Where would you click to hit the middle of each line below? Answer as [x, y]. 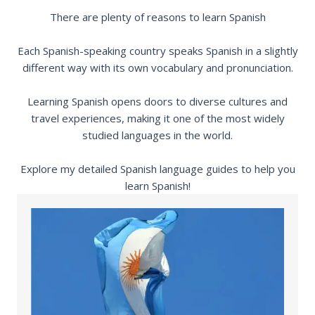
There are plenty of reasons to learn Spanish [157, 17]
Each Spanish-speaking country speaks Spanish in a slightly [157, 51]
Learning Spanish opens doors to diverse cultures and [157, 101]
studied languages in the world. [157, 135]
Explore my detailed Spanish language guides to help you [157, 169]
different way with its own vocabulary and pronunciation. [157, 67]
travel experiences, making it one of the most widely [157, 118]
